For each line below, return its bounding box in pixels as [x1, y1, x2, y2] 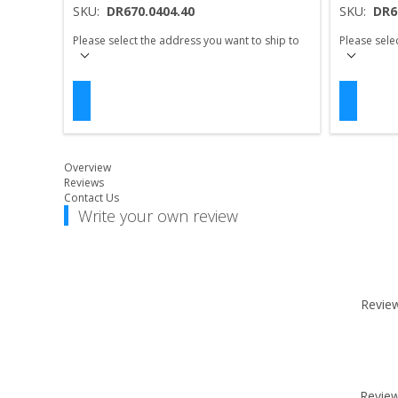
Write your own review [78, 205, 238, 227]
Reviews [64, 175, 104, 191]
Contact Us [64, 190, 119, 206]
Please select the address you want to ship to [73, 33, 299, 49]
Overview [64, 160, 111, 176]
